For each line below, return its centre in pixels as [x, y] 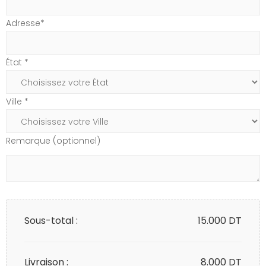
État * [17, 63]
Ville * [17, 102]
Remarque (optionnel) [53, 141]
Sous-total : [51, 221]
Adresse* [25, 23]
